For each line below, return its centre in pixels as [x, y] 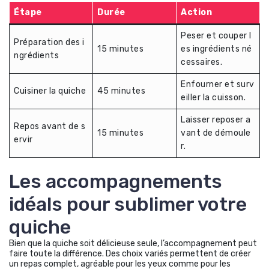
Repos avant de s [50, 126]
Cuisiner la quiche [50, 91]
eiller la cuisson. [213, 97]
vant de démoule [216, 133]
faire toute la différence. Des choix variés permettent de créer [130, 253]
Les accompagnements [116, 181]
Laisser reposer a [216, 119]
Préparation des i [49, 42]
